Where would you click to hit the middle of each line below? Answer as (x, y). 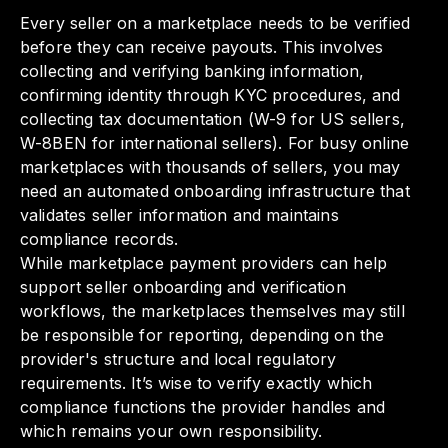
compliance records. (99, 239)
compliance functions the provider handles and (203, 407)
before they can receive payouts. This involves (202, 47)
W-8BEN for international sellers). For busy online (215, 143)
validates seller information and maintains (179, 215)
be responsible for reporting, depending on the (202, 335)
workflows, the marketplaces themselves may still (212, 311)
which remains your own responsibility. (171, 431)
